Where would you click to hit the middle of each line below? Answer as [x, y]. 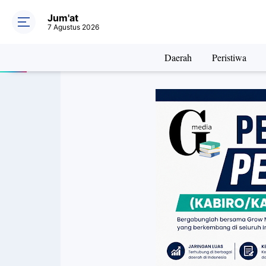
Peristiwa [229, 57]
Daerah [178, 57]
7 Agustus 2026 [73, 27]
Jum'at [63, 18]
